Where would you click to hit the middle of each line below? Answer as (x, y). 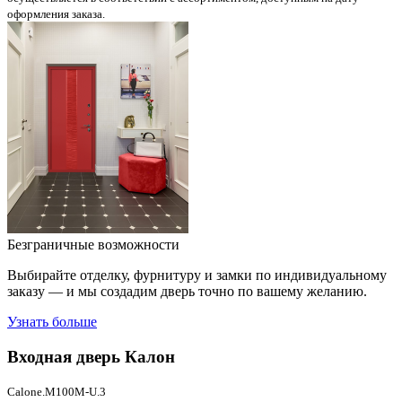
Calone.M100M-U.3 (57, 392)
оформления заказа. (56, 14)
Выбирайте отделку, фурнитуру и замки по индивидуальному (197, 275)
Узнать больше (52, 322)
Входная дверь (64, 356)
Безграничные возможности (93, 245)
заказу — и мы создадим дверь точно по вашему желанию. (187, 291)
